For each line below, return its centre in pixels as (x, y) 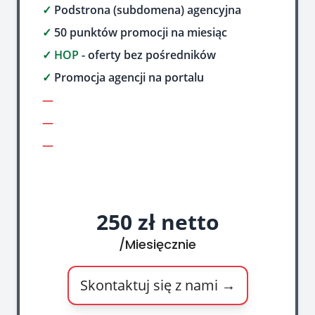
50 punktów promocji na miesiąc (139, 32)
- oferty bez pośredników (147, 55)
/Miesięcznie (157, 244)
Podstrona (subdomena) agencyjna (146, 10)
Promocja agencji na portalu (128, 77)
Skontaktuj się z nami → (157, 285)
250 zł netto (157, 222)
